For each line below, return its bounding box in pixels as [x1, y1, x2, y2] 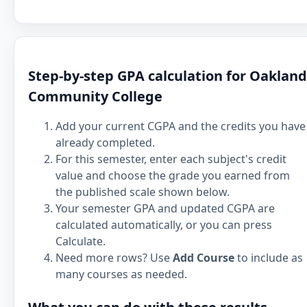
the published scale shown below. [56, 184, 230, 199]
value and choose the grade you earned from [56, 168, 290, 183]
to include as [234, 250, 303, 265]
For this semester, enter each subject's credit [56, 151, 286, 167]
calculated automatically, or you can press [56, 217, 272, 232]
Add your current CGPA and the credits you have [56, 119, 306, 134]
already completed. [56, 135, 155, 150]
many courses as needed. [56, 267, 187, 282]
